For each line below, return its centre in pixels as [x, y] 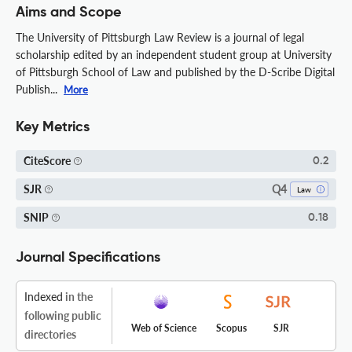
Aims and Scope [68, 12]
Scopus [231, 328]
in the [78, 296]
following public [63, 315]
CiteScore [47, 161]
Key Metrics [53, 127]
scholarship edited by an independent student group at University [174, 54]
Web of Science [164, 328]
